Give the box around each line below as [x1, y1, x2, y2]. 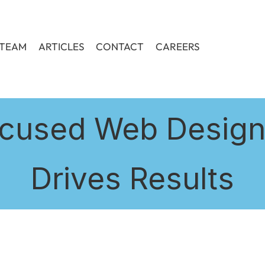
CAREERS [156, 40, 199, 53]
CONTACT [96, 40, 144, 53]
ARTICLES [38, 40, 84, 53]
